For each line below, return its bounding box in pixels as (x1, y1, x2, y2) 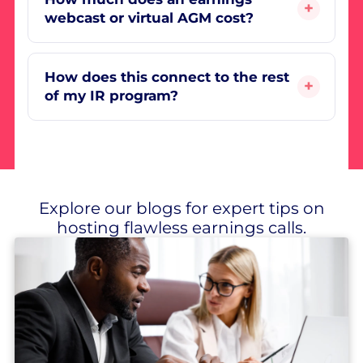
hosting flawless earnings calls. (57, 217, 306, 237)
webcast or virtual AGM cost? (44, 9, 254, 26)
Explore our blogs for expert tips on (38, 198, 325, 218)
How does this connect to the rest (44, 68, 289, 85)
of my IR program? (44, 87, 178, 104)
